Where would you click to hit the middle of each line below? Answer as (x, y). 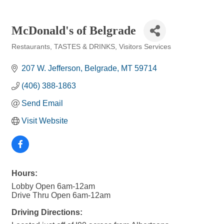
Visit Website (45, 121)
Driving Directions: (47, 212)
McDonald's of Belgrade (74, 30)
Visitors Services (145, 47)
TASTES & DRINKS (84, 47)
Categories (27, 54)
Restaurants (31, 47)
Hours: (24, 173)
